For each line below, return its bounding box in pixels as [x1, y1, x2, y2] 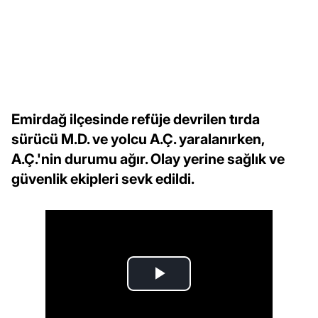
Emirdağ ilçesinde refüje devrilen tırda [11, 110, 260, 128]
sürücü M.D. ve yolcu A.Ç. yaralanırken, [11, 130, 264, 148]
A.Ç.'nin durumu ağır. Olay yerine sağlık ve [11, 150, 285, 168]
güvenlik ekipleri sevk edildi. [11, 170, 194, 187]
